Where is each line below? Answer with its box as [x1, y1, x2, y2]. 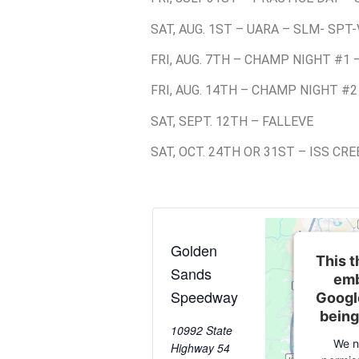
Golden [171, 239, 217, 260]
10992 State [171, 321, 232, 338]
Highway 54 [171, 339, 230, 356]
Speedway [171, 285, 238, 307]
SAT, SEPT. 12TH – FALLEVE [151, 113, 313, 129]
